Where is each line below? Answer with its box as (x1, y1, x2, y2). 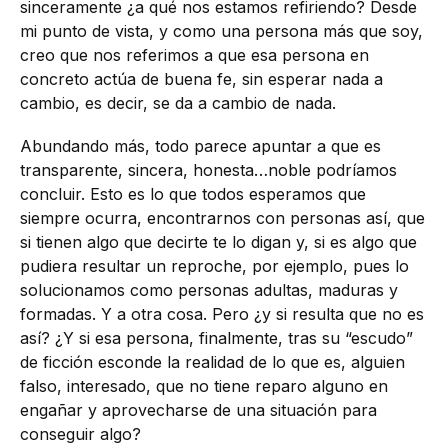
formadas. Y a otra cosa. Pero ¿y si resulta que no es (20, 304, 424, 325)
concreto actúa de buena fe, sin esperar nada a (20, 68, 383, 89)
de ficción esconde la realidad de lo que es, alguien (20, 352, 405, 373)
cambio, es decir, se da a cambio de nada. (20, 92, 336, 113)
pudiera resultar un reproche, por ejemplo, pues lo (20, 256, 409, 277)
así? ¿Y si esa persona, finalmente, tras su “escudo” (20, 328, 413, 349)
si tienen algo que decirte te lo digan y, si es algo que (20, 232, 417, 253)
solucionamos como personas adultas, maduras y (20, 280, 398, 301)
